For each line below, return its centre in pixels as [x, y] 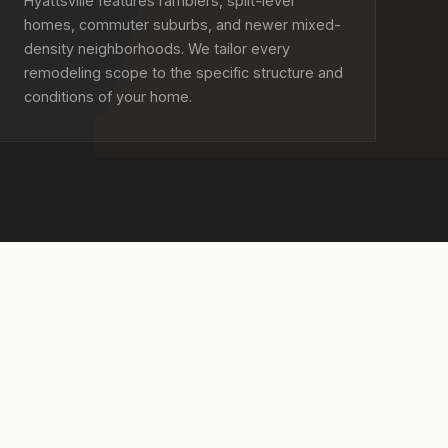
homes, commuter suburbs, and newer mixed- [182, 24]
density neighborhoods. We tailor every [156, 48]
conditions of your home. [107, 96]
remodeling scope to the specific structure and [183, 72]
